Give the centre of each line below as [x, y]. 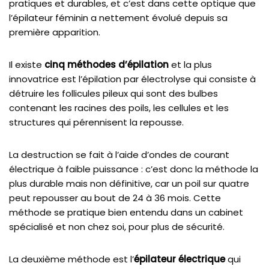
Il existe [27, 64]
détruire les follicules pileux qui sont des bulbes [113, 93]
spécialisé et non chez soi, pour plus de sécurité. [117, 226]
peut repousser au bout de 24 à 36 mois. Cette [115, 198]
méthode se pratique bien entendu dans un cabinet [126, 212]
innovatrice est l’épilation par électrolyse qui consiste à [132, 79]
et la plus [190, 64]
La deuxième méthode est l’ [71, 259]
